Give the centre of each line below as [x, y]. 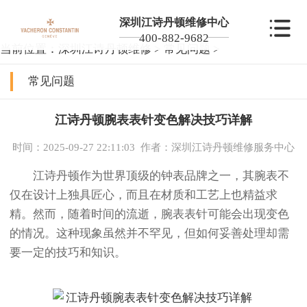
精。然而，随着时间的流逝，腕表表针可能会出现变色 [149, 214]
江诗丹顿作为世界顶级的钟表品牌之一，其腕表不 [149, 176]
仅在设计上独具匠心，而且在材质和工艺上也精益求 [144, 195]
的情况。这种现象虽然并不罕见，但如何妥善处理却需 [149, 234]
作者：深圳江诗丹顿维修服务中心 [218, 147]
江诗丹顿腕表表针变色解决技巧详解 [153, 120]
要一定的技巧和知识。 [68, 253]
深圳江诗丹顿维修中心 [174, 22]
